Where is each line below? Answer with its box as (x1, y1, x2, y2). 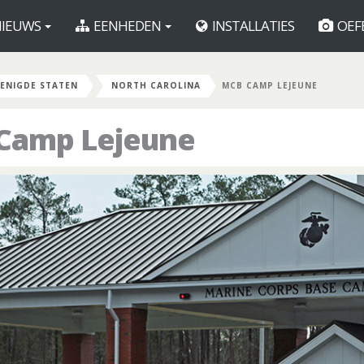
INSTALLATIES (210, 16, 294, 35)
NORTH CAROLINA (111, 80, 201, 91)
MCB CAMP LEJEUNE (222, 80, 318, 91)
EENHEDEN (91, 16, 163, 35)
